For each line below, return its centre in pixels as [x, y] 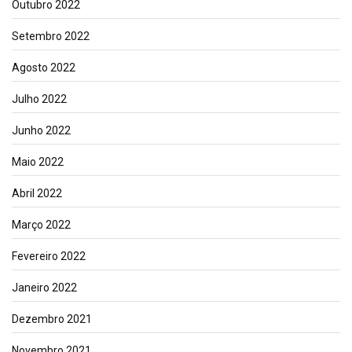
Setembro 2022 [51, 36]
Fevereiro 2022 [49, 256]
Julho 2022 [39, 99]
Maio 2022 [38, 161]
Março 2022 [41, 224]
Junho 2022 [41, 130]
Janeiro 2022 [44, 287]
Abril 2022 [37, 193]
